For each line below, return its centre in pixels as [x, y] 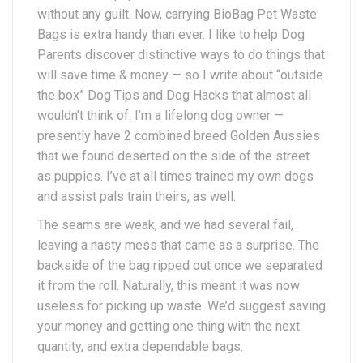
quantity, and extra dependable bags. [140, 346]
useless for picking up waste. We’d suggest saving [181, 305]
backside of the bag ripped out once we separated [180, 265]
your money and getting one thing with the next [169, 326]
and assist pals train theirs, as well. [137, 196]
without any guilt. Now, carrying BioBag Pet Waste [177, 14]
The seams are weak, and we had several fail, [165, 224]
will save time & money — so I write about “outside [180, 75]
